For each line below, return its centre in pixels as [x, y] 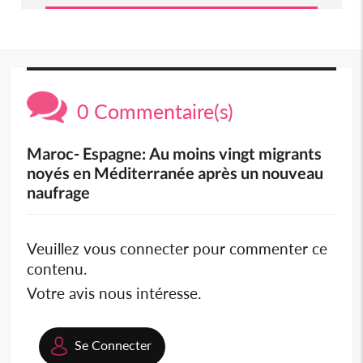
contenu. [57, 269]
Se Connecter [113, 345]
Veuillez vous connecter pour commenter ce [177, 249]
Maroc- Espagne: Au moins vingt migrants [175, 154]
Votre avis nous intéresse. [114, 293]
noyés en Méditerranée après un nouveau [175, 173]
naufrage [59, 192]
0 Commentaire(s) [151, 111]
